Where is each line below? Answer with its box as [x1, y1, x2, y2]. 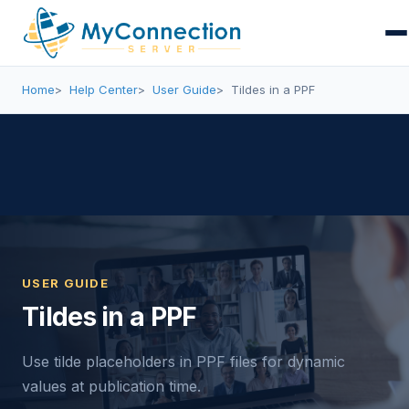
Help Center [69, 82, 138, 97]
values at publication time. [22, 377, 201, 395]
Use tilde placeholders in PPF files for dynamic [22, 352, 345, 371]
